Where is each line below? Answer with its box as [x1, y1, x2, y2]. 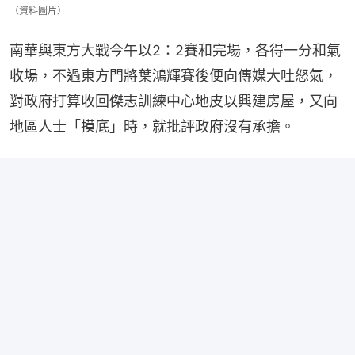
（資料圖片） [10, 4, 67, 17]
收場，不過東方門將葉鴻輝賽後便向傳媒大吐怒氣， [10, 67, 338, 84]
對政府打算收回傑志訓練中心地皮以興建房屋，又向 [10, 92, 338, 109]
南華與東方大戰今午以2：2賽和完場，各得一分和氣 [10, 41, 341, 59]
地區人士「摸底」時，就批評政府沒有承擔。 [10, 117, 295, 135]
